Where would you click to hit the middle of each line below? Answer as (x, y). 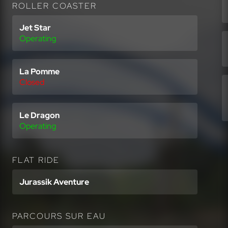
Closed (32, 82)
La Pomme (39, 72)
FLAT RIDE (36, 160)
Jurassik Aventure (54, 182)
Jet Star (35, 28)
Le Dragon (39, 115)
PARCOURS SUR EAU (59, 216)
